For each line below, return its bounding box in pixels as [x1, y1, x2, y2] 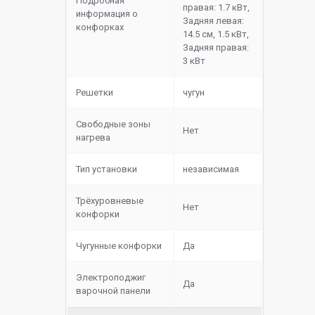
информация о [76, 8, 138, 20]
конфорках [76, 22, 124, 33]
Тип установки [76, 164, 137, 175]
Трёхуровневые [76, 195, 143, 207]
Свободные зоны [76, 119, 150, 130]
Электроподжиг [76, 272, 146, 283]
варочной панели [76, 285, 150, 297]
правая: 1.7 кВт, [183, 2, 250, 13]
